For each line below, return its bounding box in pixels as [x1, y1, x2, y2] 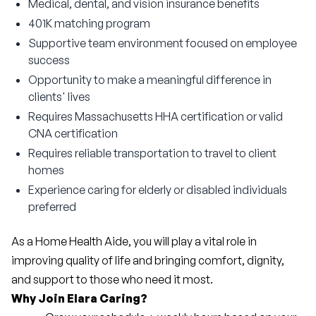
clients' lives [28, 90, 90, 104]
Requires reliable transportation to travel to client [28, 146, 276, 160]
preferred [28, 200, 76, 214]
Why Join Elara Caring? [11, 291, 147, 305]
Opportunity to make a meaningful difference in [28, 73, 272, 87]
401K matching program [28, 16, 150, 30]
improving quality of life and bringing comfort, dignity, [11, 253, 284, 267]
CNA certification [28, 126, 118, 140]
